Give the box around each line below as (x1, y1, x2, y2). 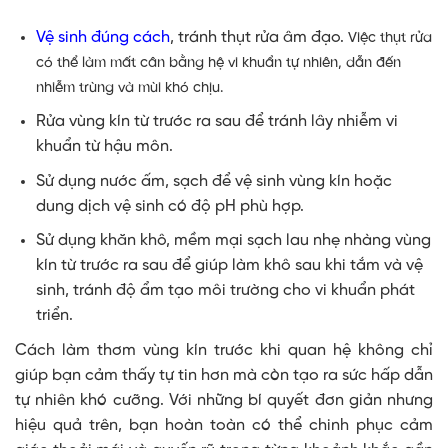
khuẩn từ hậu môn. (35, 138, 173, 156)
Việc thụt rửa (347, 29, 432, 46)
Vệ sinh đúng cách (35, 28, 170, 46)
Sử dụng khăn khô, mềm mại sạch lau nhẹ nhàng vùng (35, 232, 431, 250)
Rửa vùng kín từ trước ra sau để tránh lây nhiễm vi (35, 113, 398, 131)
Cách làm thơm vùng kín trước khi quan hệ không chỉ (15, 342, 433, 360)
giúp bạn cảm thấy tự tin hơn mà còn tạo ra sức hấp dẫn (15, 367, 433, 385)
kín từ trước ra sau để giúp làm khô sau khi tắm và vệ (35, 257, 423, 275)
